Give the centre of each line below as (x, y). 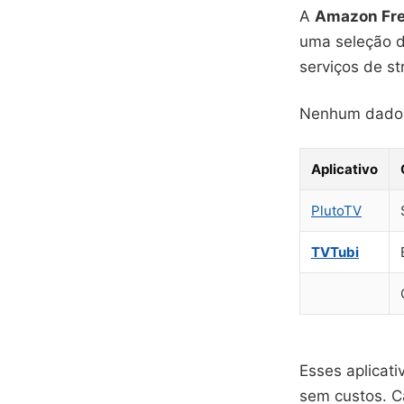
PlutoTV (336, 211)
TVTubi (335, 252)
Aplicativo (344, 169)
